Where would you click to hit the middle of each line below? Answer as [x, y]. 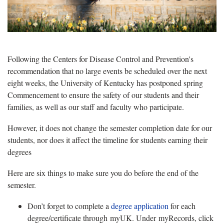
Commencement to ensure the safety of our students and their [103, 94]
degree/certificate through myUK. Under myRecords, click [120, 217]
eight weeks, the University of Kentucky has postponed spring [105, 82]
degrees [19, 151]
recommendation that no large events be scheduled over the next [107, 70]
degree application [140, 205]
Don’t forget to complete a [69, 205]
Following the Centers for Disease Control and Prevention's [100, 58]
